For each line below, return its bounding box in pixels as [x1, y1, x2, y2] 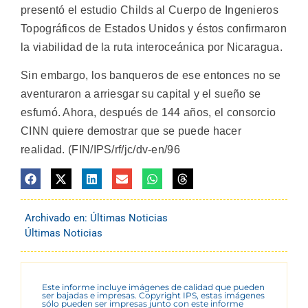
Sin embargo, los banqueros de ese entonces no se [21, 69, 281, 81]
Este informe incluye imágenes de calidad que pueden [42, 281, 265, 292]
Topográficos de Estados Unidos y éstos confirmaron [21, 22, 287, 34]
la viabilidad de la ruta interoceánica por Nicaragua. [21, 41, 283, 53]
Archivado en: [25, 211, 90, 224]
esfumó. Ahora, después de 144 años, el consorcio [21, 106, 276, 118]
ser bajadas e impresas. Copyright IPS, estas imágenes [42, 289, 265, 300]
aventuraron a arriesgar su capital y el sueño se [21, 87, 261, 100]
